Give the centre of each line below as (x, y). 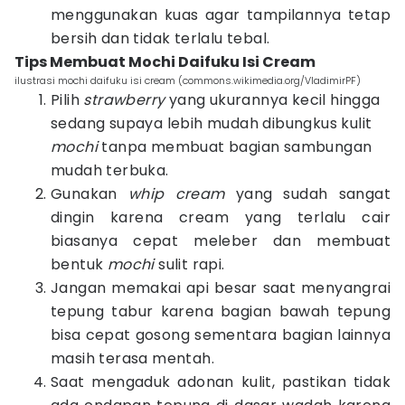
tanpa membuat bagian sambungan (237, 147)
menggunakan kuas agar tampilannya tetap (221, 15)
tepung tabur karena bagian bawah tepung (221, 311)
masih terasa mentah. (132, 358)
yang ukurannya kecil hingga (273, 100)
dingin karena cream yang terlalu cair (221, 217)
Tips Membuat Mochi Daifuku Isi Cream (165, 62)
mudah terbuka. (110, 170)
